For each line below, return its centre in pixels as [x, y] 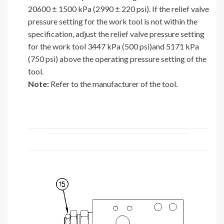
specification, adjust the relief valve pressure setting [116, 34]
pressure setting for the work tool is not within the [113, 21]
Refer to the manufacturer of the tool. [114, 84]
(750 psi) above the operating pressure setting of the [117, 59]
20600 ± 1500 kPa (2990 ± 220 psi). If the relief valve [118, 9]
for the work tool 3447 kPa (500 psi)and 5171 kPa [113, 46]
